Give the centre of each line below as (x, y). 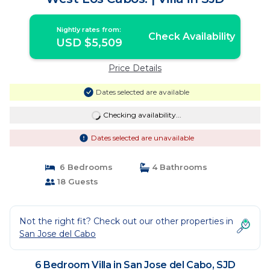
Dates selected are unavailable (142, 138)
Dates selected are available (142, 92)
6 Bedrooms (83, 167)
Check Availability (191, 36)
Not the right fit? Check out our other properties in (126, 221)
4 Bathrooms (178, 167)
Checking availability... (142, 115)
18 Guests (76, 181)
